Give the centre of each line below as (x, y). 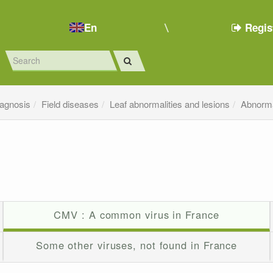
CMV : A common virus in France (136, 215)
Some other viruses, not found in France (136, 245)
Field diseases (70, 104)
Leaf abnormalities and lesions (170, 104)
